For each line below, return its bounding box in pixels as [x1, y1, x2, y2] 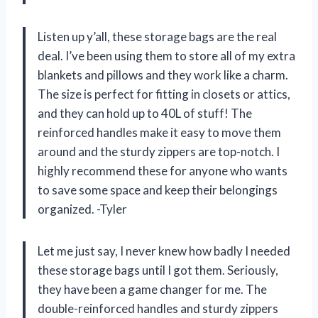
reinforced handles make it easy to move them [38, 124, 281, 140]
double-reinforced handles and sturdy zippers [38, 300, 278, 316]
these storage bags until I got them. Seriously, [38, 262, 278, 278]
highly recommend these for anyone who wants [38, 163, 287, 178]
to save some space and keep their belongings [38, 182, 278, 197]
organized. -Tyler [38, 201, 127, 216]
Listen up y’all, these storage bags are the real [38, 28, 277, 44]
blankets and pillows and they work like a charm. [38, 67, 288, 82]
